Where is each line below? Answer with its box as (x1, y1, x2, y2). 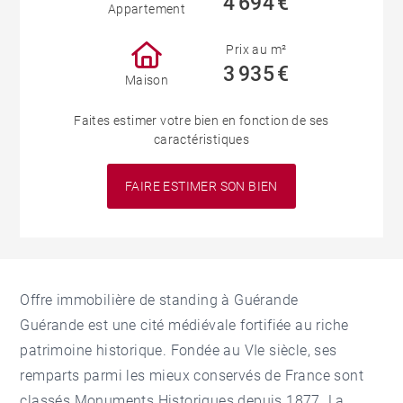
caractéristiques (153, 132, 250, 148)
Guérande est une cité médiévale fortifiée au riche (20, 317, 349, 335)
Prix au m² (226, 42, 287, 58)
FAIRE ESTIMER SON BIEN (125, 178, 278, 193)
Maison (124, 72, 169, 87)
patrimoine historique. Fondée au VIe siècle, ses (20, 342, 337, 360)
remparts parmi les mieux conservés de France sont (20, 367, 364, 385)
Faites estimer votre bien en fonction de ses (74, 113, 329, 129)
